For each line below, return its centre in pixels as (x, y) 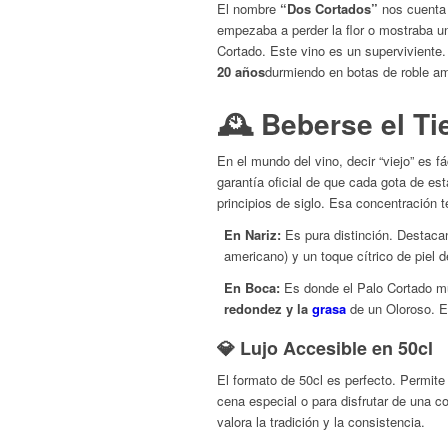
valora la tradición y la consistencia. (321, 421)
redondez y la (268, 308)
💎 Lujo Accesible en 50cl (325, 347)
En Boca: (252, 287)
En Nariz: (252, 234)
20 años (241, 71)
